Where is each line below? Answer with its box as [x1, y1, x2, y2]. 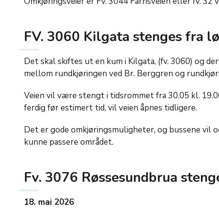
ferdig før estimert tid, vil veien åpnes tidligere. [24, 102, 197, 114]
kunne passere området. [24, 136, 113, 148]
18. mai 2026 [24, 197, 74, 208]
